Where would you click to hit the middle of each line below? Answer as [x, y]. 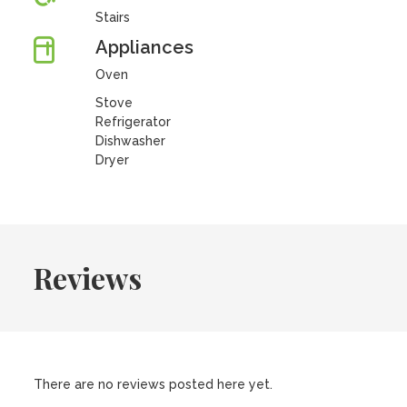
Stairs [112, 17]
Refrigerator [133, 122]
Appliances [144, 47]
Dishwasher [130, 141]
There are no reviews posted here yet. [154, 384]
